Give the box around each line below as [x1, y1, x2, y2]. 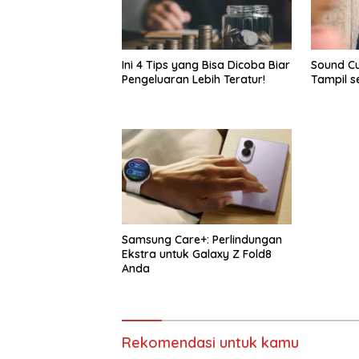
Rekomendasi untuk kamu [122, 333, 299, 352]
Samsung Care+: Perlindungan [122, 232, 282, 247]
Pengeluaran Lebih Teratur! [122, 72, 265, 87]
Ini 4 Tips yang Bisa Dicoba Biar [122, 58, 290, 73]
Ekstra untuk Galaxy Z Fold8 [122, 246, 272, 261]
